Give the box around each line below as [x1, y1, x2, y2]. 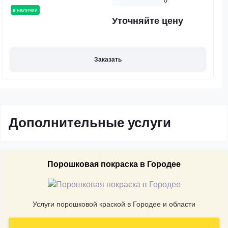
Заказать [94, 55, 122, 63]
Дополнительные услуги [9, 115, 171, 130]
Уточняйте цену [112, 16, 183, 26]
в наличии [13, 7, 38, 13]
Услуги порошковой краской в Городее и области [33, 200, 195, 209]
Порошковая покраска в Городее [47, 159, 181, 168]
